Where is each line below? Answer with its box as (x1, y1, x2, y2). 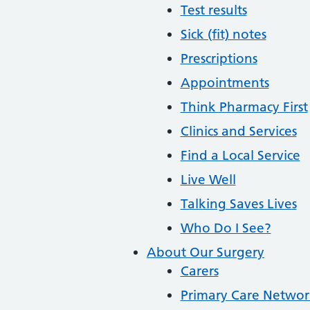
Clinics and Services (180, 123, 297, 139)
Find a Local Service (180, 147, 300, 163)
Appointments (180, 75, 269, 91)
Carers (180, 263, 219, 279)
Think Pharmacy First (180, 99, 308, 115)
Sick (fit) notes (180, 26, 266, 42)
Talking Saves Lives (180, 196, 297, 212)
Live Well (180, 172, 236, 188)
